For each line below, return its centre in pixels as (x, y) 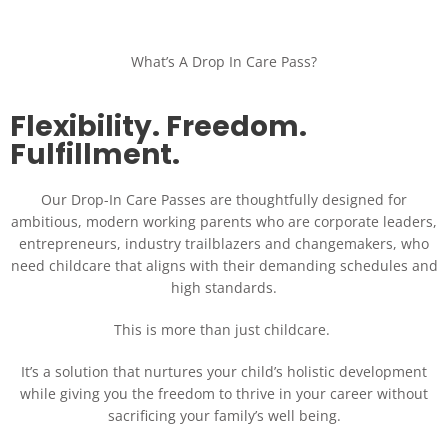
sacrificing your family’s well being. (224, 415)
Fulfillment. (95, 154)
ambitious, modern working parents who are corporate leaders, (224, 221)
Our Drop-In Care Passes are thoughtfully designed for (224, 199)
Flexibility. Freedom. (158, 126)
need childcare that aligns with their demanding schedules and (224, 265)
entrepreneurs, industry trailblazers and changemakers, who (224, 243)
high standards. (224, 287)
